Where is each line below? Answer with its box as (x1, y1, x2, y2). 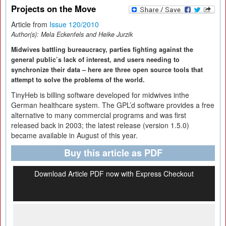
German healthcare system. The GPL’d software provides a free (11, 100, 214, 110)
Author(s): (11, 30, 41, 39)
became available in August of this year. (11, 130, 138, 140)
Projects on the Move (11, 3, 96, 15)
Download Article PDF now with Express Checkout (34, 168, 194, 179)
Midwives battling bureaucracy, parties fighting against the (11, 45, 193, 54)
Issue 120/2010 (49, 19, 99, 29)
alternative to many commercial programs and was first (11, 110, 186, 120)
